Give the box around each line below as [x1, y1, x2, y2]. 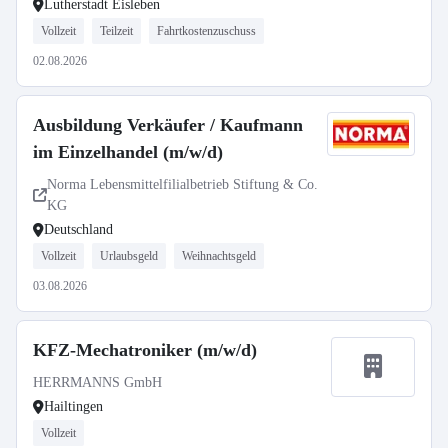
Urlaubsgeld [100, 249, 158, 263]
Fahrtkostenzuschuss [157, 24, 256, 38]
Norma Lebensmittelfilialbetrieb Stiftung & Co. [47, 177, 318, 192]
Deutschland [44, 222, 113, 237]
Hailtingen [44, 399, 103, 414]
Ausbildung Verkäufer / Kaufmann [33, 115, 303, 135]
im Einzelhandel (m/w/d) [33, 142, 223, 162]
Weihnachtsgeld [182, 249, 256, 263]
